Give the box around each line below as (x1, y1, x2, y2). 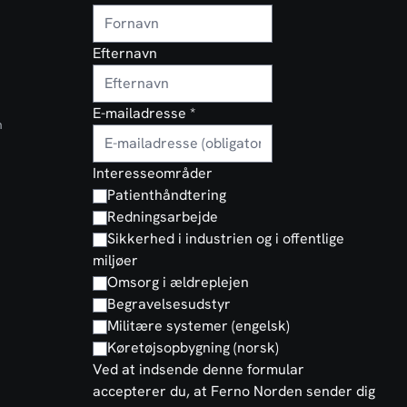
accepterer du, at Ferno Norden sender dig (92, 382, 375, 401)
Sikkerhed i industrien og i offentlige (106, 229, 344, 248)
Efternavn (92, 44, 157, 63)
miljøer (92, 251, 138, 270)
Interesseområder (92, 164, 213, 183)
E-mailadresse (92, 104, 190, 123)
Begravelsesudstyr (106, 294, 231, 313)
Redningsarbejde (106, 207, 218, 226)
